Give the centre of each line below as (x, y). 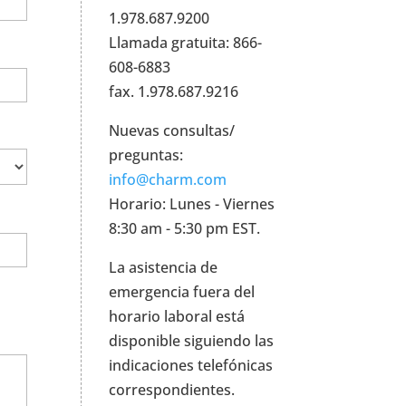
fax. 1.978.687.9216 (174, 92)
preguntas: (146, 155)
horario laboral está (177, 317)
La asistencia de (164, 268)
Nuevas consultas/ (172, 131)
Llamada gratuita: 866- (186, 43)
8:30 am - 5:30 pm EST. (185, 229)
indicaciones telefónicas (191, 366)
